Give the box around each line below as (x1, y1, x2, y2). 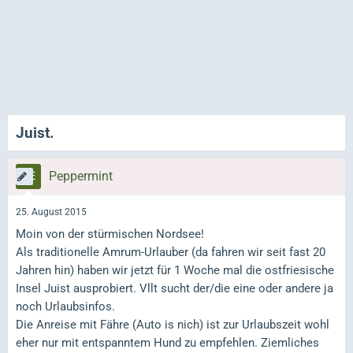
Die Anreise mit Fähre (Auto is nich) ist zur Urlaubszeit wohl (16, 317, 329, 332)
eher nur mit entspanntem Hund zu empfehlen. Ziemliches (16, 335, 319, 350)
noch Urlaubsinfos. (16, 299, 115, 314)
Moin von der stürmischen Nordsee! (16, 226, 204, 241)
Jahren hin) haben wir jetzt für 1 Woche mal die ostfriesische (16, 262, 334, 277)
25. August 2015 (16, 206, 87, 218)
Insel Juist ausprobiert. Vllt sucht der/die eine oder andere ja (16, 281, 333, 295)
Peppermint (49, 169, 113, 184)
